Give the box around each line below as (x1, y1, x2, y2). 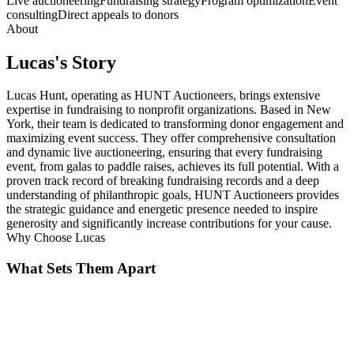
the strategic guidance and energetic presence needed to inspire (6, 202, 318, 217)
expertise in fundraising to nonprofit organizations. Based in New (6, 103, 331, 117)
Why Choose (6, 231, 75, 245)
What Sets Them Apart (6, 260, 156, 277)
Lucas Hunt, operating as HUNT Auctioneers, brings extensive (6, 88, 320, 103)
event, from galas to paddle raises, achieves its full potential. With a (6, 160, 339, 174)
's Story (55, 51, 116, 73)
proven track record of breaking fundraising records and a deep (6, 174, 319, 188)
